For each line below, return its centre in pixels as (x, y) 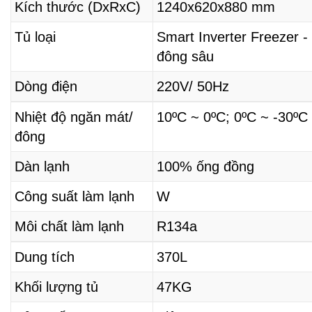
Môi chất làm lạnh (69, 227)
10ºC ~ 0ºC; (195, 117)
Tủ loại (35, 37)
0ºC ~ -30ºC (271, 117)
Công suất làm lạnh (75, 197)
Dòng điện (46, 87)
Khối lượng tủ (56, 287)
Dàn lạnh (42, 167)
